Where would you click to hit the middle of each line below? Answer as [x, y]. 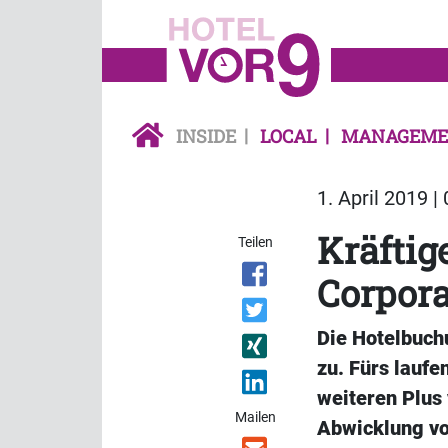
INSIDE [206, 136]
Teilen [256, 242]
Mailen [256, 417]
